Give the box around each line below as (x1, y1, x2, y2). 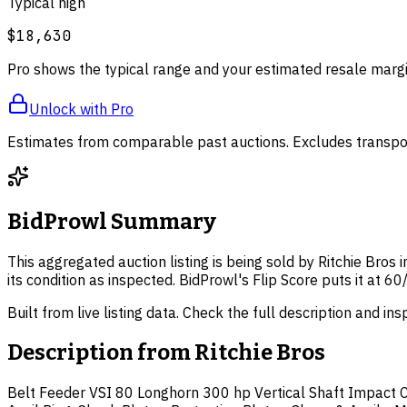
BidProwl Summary (7, 209, 216, 235)
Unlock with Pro (29, 100, 134, 119)
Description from (7, 339, 194, 365)
